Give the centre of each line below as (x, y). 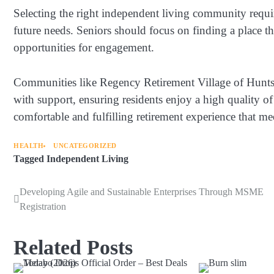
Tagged (30, 159)
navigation (46, 217)
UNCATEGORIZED (85, 146)
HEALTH (28, 146)
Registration (43, 207)
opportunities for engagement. (84, 48)
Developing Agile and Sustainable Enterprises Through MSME (142, 192)
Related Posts (73, 248)
